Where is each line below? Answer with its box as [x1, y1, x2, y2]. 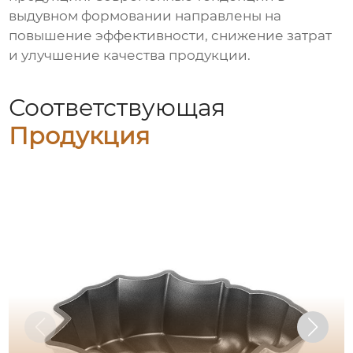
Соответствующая [9, 92, 226, 122]
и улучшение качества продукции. [9, 47, 251, 64]
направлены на [172, 8, 282, 24]
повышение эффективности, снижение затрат [9, 28, 333, 44]
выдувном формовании [9, 8, 173, 24]
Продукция [9, 121, 150, 150]
